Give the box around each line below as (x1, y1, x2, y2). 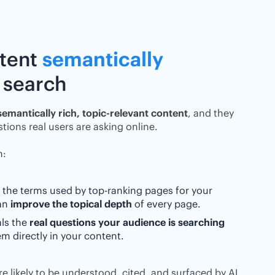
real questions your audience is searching (29, 216, 225, 228)
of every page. (132, 198, 201, 210)
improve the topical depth (10, 198, 132, 210)
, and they (188, 107, 234, 119)
